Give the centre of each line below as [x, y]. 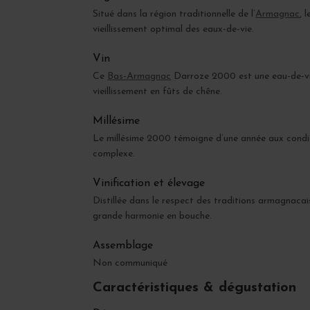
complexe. [114, 154]
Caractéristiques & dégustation [195, 288]
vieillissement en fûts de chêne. [158, 92]
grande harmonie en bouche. [153, 217]
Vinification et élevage [149, 184]
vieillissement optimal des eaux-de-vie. [174, 30]
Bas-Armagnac [139, 77]
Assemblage [123, 246]
